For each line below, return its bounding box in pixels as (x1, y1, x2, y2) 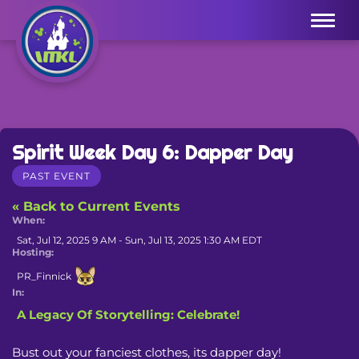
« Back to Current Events (12, 198, 180, 214)
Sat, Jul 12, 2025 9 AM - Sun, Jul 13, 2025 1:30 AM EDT (17, 233, 262, 246)
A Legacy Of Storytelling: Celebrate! (17, 306, 240, 322)
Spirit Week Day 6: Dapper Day (12, 139, 292, 165)
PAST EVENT (22, 169, 91, 182)
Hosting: (12, 245, 54, 258)
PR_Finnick (17, 269, 71, 282)
